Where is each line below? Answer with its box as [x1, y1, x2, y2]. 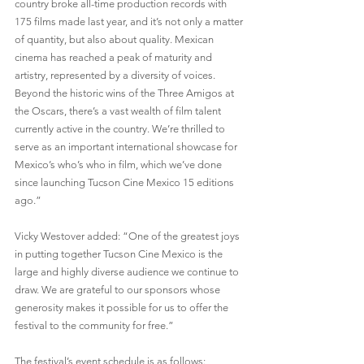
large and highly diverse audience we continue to [15, 266, 241, 279]
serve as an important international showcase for [15, 141, 240, 154]
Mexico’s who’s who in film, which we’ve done [15, 158, 224, 171]
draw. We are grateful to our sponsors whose [15, 284, 223, 297]
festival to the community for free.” [15, 319, 174, 332]
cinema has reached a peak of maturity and [15, 51, 214, 64]
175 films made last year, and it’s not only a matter [15, 15, 245, 28]
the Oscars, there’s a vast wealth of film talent [15, 105, 223, 118]
